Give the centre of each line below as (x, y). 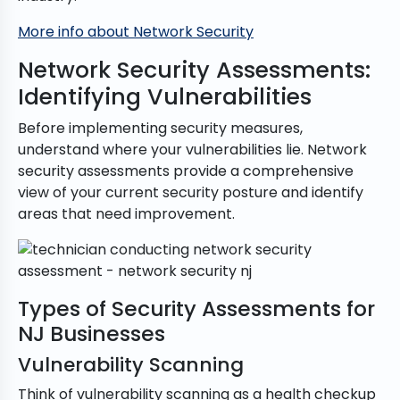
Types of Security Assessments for (196, 309)
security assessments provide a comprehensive (186, 171)
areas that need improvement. (126, 214)
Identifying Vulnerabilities (165, 97)
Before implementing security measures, (160, 129)
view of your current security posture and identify (191, 193)
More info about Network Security (136, 32)
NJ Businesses (92, 334)
